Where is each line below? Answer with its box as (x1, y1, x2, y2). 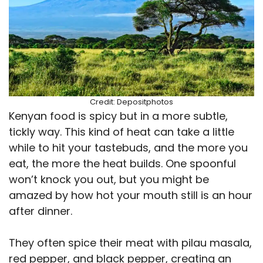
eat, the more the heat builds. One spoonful (9, 156, 236, 171)
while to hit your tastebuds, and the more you (9, 140, 248, 156)
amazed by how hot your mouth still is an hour (9, 188, 252, 203)
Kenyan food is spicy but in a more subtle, (9, 109, 228, 124)
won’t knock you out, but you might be (9, 172, 209, 187)
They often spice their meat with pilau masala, (9, 235, 252, 251)
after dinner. (9, 204, 72, 219)
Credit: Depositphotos (90, 96, 173, 108)
